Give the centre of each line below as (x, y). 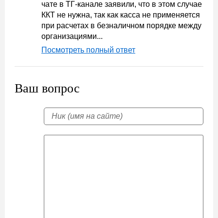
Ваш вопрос (47, 88)
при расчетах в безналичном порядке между (121, 26)
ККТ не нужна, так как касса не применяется (121, 15)
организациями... (72, 36)
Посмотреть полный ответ (88, 50)
